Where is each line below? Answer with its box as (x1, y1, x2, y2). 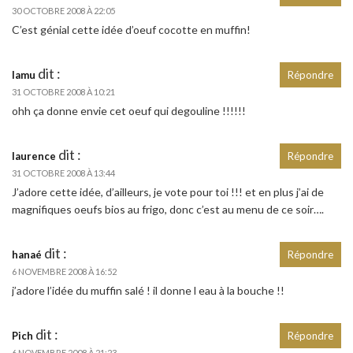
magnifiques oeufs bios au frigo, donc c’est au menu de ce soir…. (12, 203, 324, 217)
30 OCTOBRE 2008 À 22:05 (12, 6, 115, 17)
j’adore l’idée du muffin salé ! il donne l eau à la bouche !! (12, 284, 284, 298)
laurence (12, 150, 56, 163)
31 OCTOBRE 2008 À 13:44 (12, 168, 115, 179)
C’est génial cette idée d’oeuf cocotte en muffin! (12, 23, 251, 37)
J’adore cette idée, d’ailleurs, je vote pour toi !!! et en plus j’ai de (12, 185, 324, 199)
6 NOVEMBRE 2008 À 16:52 (12, 266, 117, 277)
